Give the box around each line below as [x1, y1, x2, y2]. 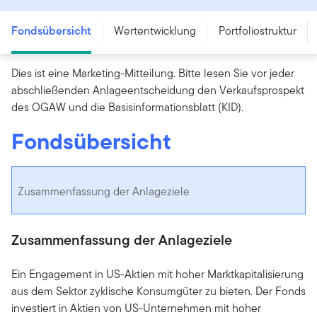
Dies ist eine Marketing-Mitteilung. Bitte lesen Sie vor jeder [11, 64, 294, 81]
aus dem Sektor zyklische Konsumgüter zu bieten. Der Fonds [11, 282, 306, 299]
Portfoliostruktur [219, 22, 296, 39]
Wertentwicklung [114, 22, 196, 39]
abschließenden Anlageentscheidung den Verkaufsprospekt [11, 81, 304, 98]
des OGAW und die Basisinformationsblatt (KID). [11, 98, 243, 115]
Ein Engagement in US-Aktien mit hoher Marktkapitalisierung [11, 265, 304, 282]
